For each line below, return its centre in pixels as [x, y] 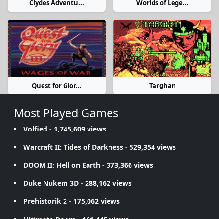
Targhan [162, 86]
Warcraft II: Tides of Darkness [73, 147]
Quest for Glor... [57, 86]
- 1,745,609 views [77, 129]
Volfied [35, 129]
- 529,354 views [150, 147]
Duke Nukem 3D [51, 183]
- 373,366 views [127, 165]
